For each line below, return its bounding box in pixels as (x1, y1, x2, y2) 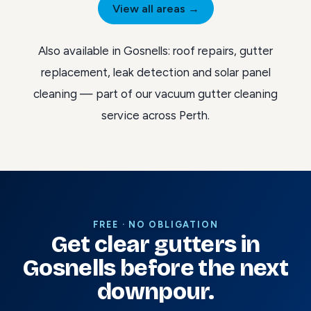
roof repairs (173, 43, 234, 58)
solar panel (214, 65, 271, 79)
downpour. (97, 277, 214, 305)
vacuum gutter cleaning (155, 86, 278, 101)
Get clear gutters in (51, 230, 260, 258)
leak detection (112, 65, 190, 79)
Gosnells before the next (23, 253, 288, 282)
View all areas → (112, 1, 199, 15)
